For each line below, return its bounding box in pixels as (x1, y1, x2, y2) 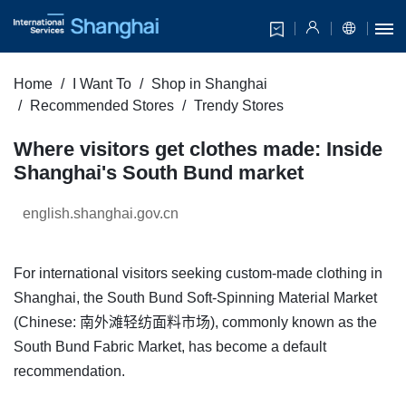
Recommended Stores (30, 98, 174, 114)
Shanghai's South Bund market (14, 161, 304, 185)
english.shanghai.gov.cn (23, 206, 179, 222)
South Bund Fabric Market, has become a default (14, 339, 326, 355)
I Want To (72, 76, 131, 92)
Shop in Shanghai (151, 76, 267, 92)
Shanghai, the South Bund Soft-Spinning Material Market (14, 290, 377, 306)
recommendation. (14, 363, 125, 380)
